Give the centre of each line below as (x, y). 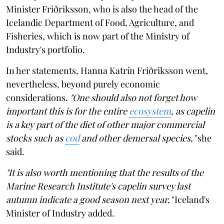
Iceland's (191, 199)
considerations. (38, 97)
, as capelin (193, 111)
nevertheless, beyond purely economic (83, 84)
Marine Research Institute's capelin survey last (98, 186)
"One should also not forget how (133, 97)
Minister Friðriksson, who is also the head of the (102, 9)
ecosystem (150, 111)
